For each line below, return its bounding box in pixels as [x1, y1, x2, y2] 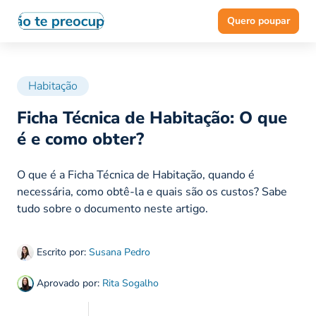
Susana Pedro [89, 245, 150, 260]
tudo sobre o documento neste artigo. [17, 201, 208, 217]
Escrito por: [37, 245, 86, 260]
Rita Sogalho [102, 276, 159, 291]
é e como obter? [17, 128, 144, 151]
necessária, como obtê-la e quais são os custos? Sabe [17, 184, 287, 200]
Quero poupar [227, 14, 290, 28]
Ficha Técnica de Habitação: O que [17, 107, 287, 130]
